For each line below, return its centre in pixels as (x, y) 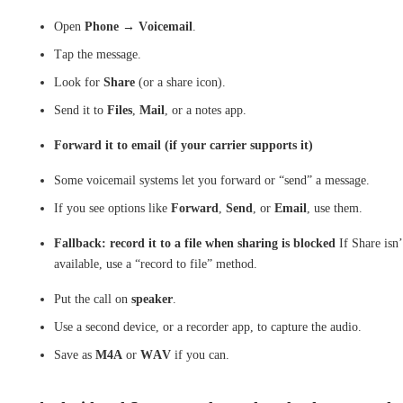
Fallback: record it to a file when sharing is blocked (195, 243)
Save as (75, 354)
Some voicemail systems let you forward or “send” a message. (212, 180)
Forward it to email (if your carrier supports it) (184, 145)
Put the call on (93, 299)
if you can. (200, 354)
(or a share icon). (180, 82)
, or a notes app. (206, 110)
